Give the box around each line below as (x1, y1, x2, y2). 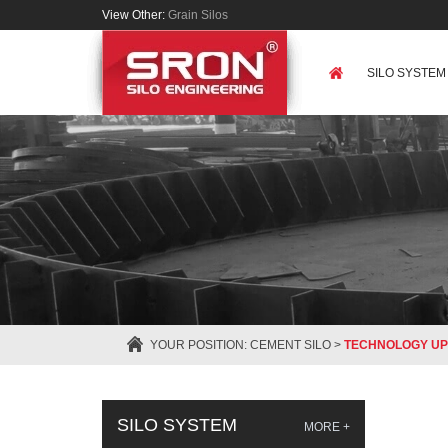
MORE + (303, 420, 350, 434)
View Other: (102, 8, 168, 22)
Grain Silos (168, 8, 228, 22)
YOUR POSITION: (150, 338, 250, 352)
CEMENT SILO (250, 338, 331, 352)
